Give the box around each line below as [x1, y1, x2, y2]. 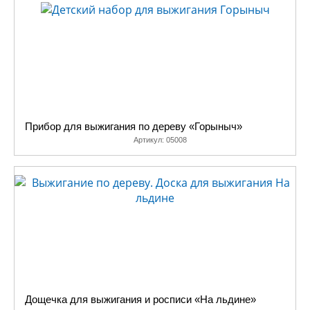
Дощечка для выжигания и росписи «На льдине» [25, 293, 256, 305]
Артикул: [134, 136, 166, 144]
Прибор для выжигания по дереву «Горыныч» [25, 120, 242, 132]
